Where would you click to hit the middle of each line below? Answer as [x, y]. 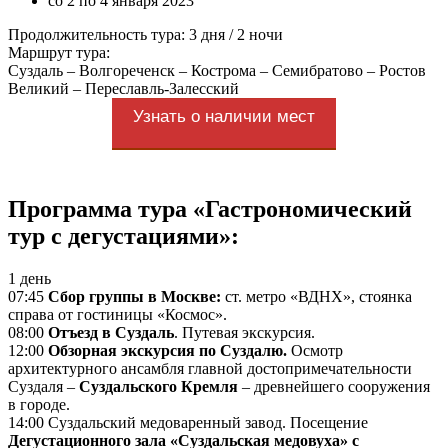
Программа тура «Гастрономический [210, 208]
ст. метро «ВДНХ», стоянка [316, 296]
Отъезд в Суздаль [111, 332]
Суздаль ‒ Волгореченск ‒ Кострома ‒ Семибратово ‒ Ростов [217, 70]
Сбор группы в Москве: [134, 296]
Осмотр [315, 350]
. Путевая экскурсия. [244, 332]
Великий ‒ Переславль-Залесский [123, 88]
